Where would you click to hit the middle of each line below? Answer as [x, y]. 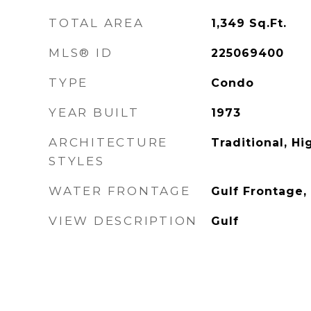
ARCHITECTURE [108, 142]
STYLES [77, 161]
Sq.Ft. [268, 23]
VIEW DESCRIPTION [123, 221]
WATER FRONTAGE [120, 191]
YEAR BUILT [94, 112]
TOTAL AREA [96, 23]
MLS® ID [81, 53]
